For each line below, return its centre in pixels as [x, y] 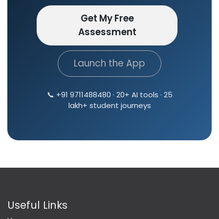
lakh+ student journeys [109, 106]
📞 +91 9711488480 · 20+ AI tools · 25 [109, 95]
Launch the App [109, 64]
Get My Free [107, 19]
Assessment [107, 32]
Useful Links [37, 205]
